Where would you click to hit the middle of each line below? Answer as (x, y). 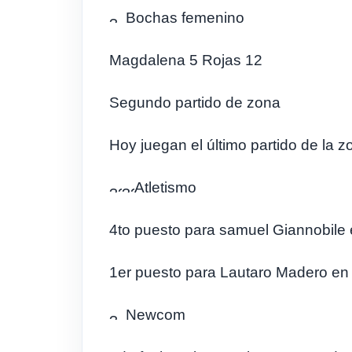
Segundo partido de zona (195, 103)
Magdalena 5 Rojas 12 (186, 60)
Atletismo (165, 187)
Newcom (154, 315)
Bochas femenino (183, 18)
